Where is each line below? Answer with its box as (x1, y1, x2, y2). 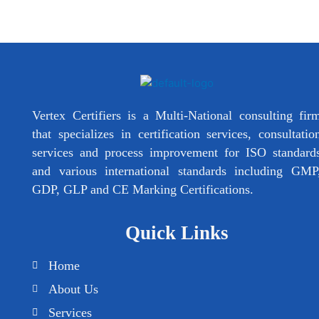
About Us (48, 281, 98, 296)
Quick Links (125, 221, 229, 244)
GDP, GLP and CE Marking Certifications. (32, 182, 254, 197)
